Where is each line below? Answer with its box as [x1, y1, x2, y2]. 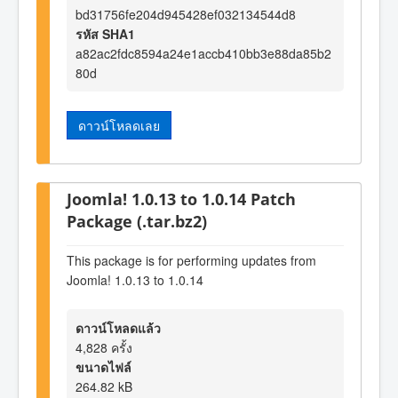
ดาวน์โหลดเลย [78, 115, 160, 134]
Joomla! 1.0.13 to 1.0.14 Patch [67, 187, 296, 211]
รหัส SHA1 [76, 24, 135, 43]
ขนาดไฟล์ [76, 358, 131, 377]
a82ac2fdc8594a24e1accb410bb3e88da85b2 [76, 44, 331, 62]
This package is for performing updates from [67, 251, 316, 269]
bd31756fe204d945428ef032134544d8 [76, 4, 296, 23]
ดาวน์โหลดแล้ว [76, 319, 161, 338]
